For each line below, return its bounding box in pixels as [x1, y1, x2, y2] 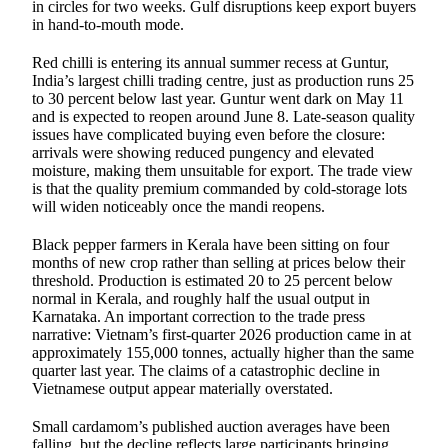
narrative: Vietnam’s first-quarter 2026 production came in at [32, 325, 411, 343]
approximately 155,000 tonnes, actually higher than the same [32, 343, 414, 361]
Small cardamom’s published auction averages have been [32, 417, 390, 435]
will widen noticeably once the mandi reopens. [32, 197, 325, 215]
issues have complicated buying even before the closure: [32, 125, 385, 143]
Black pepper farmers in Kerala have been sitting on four [32, 235, 389, 253]
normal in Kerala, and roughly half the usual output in [32, 289, 370, 307]
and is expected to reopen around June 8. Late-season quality [32, 107, 415, 125]
